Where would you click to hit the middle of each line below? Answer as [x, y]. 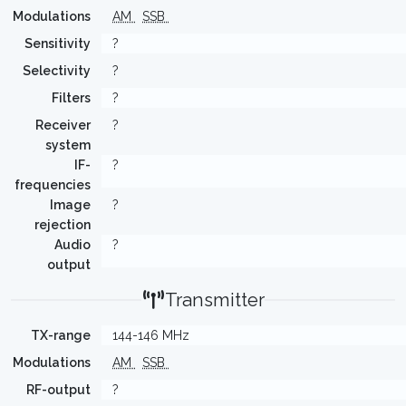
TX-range [61, 335]
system [68, 145]
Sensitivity [58, 43]
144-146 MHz [151, 335]
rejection [63, 225]
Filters [71, 98]
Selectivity [57, 71]
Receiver [63, 125]
